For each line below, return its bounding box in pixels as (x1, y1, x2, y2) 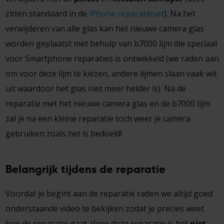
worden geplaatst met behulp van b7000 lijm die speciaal (5, 37, 217, 49)
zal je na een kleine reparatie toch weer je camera (5, 112, 190, 124)
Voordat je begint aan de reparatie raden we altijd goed (5, 188, 212, 199)
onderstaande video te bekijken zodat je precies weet (5, 203, 204, 214)
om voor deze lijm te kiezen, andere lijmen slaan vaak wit (5, 67, 217, 79)
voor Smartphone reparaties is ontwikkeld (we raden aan (5, 52, 219, 64)
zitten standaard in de (5, 7, 89, 19)
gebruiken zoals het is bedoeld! (5, 127, 122, 139)
